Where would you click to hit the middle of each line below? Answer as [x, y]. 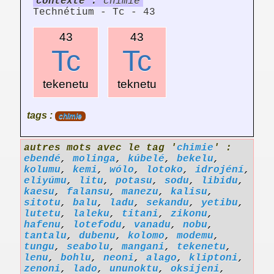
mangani [143, 247]
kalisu [189, 192]
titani [140, 214]
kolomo [146, 236]
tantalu [45, 236]
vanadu [152, 225]
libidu [220, 181]
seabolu [88, 247]
